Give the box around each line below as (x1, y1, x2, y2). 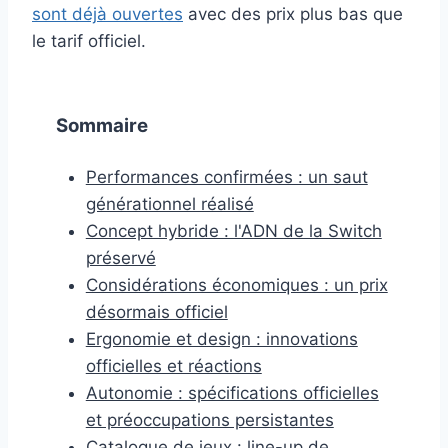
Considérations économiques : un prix (85, 274, 388, 295)
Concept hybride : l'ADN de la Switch (85, 220, 382, 241)
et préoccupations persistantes (85, 409, 334, 430)
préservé (85, 247, 156, 268)
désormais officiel (85, 301, 228, 322)
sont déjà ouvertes (32, 3, 183, 24)
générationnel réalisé (85, 193, 254, 214)
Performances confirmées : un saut (85, 166, 368, 187)
